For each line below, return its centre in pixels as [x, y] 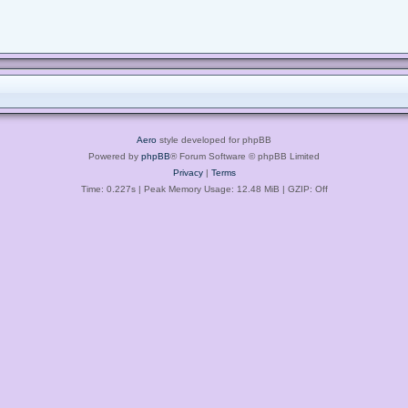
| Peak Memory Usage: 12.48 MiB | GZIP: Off [231, 189]
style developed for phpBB [214, 139]
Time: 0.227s [108, 189]
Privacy [188, 172]
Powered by [115, 156]
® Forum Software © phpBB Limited [245, 156]
